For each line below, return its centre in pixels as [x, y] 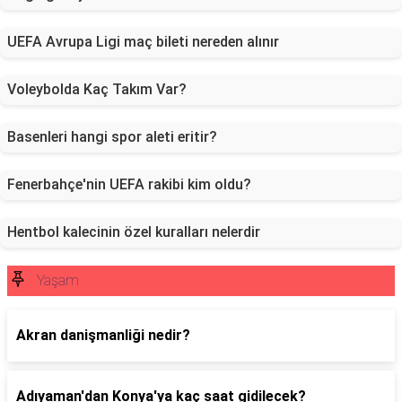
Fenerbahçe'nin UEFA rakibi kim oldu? [129, 184]
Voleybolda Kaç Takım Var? [97, 89]
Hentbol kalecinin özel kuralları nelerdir [134, 232]
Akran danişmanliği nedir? [103, 335]
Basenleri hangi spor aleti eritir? [112, 137]
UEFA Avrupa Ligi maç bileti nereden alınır [143, 42]
